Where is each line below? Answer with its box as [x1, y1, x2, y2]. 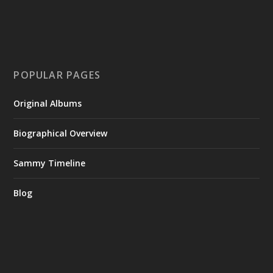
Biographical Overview [13, 127, 108, 140]
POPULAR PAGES [13, 68, 101, 82]
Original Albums [13, 97, 82, 110]
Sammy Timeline [13, 157, 86, 169]
